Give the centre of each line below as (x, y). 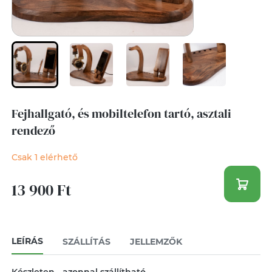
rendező (33, 131)
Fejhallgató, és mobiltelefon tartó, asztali (121, 114)
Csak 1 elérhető (44, 157)
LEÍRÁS (27, 241)
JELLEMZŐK (156, 242)
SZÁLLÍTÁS (86, 242)
